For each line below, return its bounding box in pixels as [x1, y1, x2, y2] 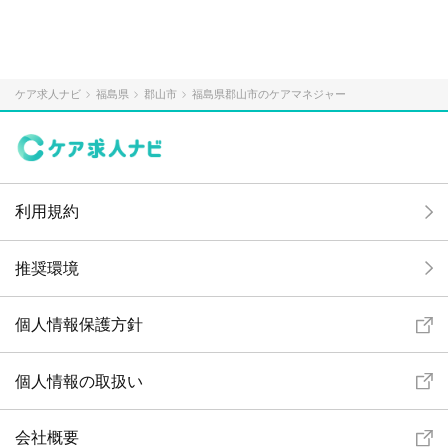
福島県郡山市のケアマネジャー [192, 88, 346, 101]
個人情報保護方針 [15, 316, 143, 334]
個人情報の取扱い [15, 372, 143, 390]
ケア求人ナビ [15, 88, 81, 101]
